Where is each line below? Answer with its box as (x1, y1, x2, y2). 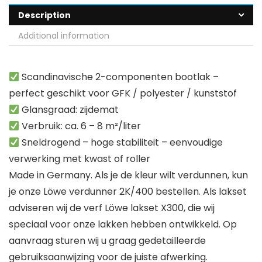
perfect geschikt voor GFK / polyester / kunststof (9, 87, 237, 101)
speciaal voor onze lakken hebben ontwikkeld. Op (9, 218, 237, 232)
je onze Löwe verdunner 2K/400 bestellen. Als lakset (9, 185, 247, 199)
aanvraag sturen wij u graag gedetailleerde (9, 234, 206, 248)
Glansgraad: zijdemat (19, 103, 119, 117)
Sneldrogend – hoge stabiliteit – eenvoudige (19, 136, 223, 150)
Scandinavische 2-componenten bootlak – (19, 70, 219, 84)
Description (18, 9, 71, 22)
